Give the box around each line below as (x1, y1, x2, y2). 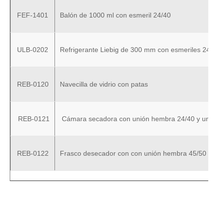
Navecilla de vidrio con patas (60, 80, 148, 88)
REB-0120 (17, 80, 49, 88)
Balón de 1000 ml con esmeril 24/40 (60, 11, 171, 19)
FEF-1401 (17, 11, 48, 19)
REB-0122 (17, 149, 49, 157)
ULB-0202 (17, 46, 48, 54)
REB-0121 (16, 115, 50, 123)
